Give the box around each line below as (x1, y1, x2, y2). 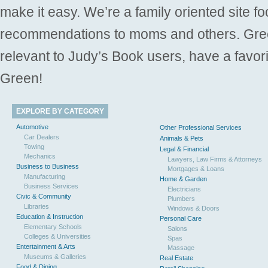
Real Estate (160, 254, 193, 261)
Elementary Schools (24, 223, 82, 230)
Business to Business (16, 162, 79, 170)
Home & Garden (160, 175, 207, 182)
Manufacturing (24, 172, 65, 180)
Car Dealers (24, 133, 59, 141)
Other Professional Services (160, 123, 242, 131)
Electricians (167, 185, 201, 193)
